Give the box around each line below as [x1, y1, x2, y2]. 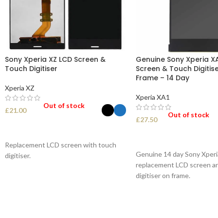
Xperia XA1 [135, 92, 170, 101]
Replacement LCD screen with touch [5, 140, 116, 149]
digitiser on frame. [135, 171, 190, 180]
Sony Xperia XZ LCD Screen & [5, 54, 106, 64]
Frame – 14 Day [135, 73, 189, 83]
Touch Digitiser [5, 63, 57, 73]
